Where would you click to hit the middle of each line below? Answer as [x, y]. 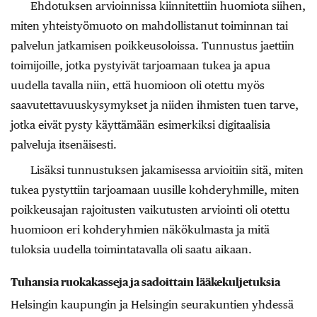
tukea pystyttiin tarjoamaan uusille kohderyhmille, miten [155, 190]
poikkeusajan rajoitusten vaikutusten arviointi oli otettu [150, 210]
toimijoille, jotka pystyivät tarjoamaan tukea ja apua [140, 65]
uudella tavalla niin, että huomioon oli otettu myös [138, 85]
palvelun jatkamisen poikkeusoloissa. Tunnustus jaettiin [152, 46]
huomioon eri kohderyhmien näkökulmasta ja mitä [140, 230]
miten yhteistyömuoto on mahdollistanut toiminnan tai [149, 26]
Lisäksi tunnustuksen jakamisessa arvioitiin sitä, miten [167, 170]
